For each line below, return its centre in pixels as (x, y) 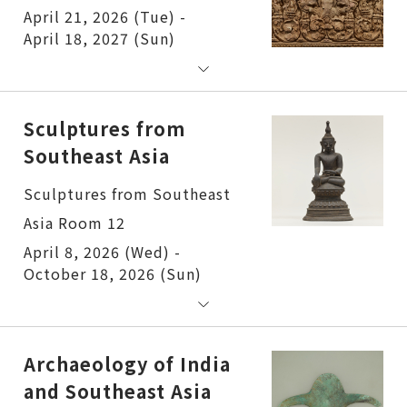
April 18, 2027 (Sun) (99, 38)
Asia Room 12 (74, 222)
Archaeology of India (127, 363)
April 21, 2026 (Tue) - (105, 16)
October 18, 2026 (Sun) (113, 273)
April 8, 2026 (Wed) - (102, 251)
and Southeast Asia (118, 391)
